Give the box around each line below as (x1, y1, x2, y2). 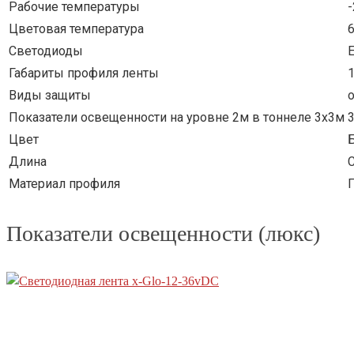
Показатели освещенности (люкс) (6, 221, 320, 247)
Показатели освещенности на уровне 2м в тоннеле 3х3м (9, 110, 345, 126)
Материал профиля (9, 176, 120, 192)
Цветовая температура (9, 21, 144, 37)
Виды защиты (9, 88, 91, 104)
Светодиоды (9, 43, 83, 59)
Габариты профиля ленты (9, 66, 159, 81)
